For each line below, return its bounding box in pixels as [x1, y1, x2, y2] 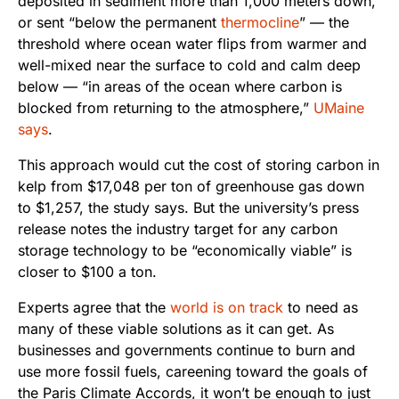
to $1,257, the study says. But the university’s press [18, 199, 359, 217]
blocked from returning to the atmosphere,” [18, 99, 313, 118]
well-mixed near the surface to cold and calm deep [18, 56, 361, 75]
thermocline [221, 13, 299, 32]
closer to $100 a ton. [18, 263, 157, 281]
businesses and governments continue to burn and [18, 341, 355, 360]
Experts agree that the [18, 298, 170, 317]
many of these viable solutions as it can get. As [18, 320, 334, 338]
